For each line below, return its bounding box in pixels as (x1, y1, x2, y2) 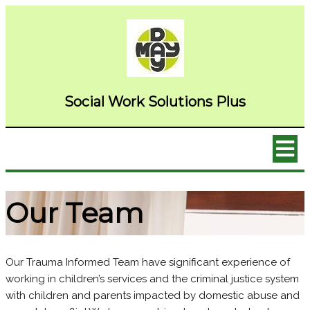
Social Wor (64, 93, 136, 110)
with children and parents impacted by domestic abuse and (6, 289, 300, 302)
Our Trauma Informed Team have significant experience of (6, 255, 290, 268)
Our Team (6, 195, 144, 230)
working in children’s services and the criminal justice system (6, 272, 299, 285)
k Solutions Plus (136, 93, 246, 110)
